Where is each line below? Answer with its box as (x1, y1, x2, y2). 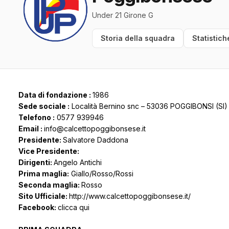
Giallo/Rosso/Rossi (69, 169, 133, 178)
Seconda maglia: (18, 180, 81, 190)
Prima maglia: (18, 169, 69, 178)
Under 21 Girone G (92, 11, 153, 20)
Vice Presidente (18, 147, 77, 156)
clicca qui (58, 203, 89, 212)
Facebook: (18, 203, 58, 212)
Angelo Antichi (54, 158, 102, 167)
